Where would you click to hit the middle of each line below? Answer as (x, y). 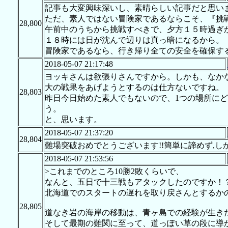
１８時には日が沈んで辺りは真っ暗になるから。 (134, 40)
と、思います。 (73, 120)
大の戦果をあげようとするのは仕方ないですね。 (134, 88)
